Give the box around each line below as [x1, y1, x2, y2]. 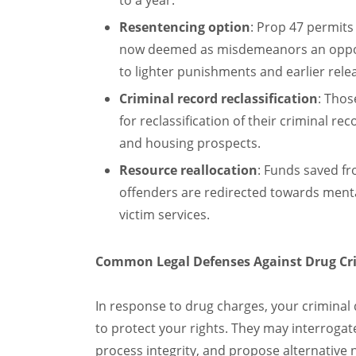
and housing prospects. [118, 134, 261, 152]
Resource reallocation [118, 161, 257, 179]
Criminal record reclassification [118, 90, 318, 107]
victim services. [118, 206, 210, 223]
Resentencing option [118, 18, 250, 36]
